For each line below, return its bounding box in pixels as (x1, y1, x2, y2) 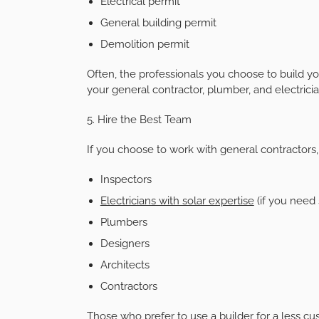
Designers (100, 236, 150, 250)
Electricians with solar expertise (100, 194, 254, 207)
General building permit (100, 16, 216, 29)
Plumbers (100, 215, 147, 229)
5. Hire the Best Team (87, 113, 192, 126)
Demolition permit (100, 37, 189, 51)
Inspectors (100, 172, 152, 186)
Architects (100, 258, 150, 271)
